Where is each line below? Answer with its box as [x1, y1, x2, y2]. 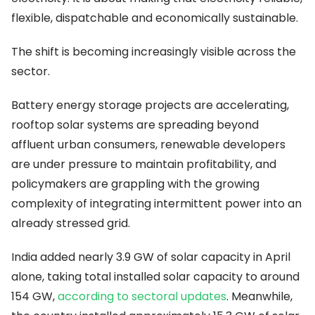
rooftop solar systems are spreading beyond [11, 117, 259, 134]
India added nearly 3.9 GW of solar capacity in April [11, 249, 290, 266]
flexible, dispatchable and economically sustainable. [11, 10, 298, 27]
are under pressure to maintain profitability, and [11, 156, 276, 173]
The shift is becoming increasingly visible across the [11, 44, 296, 60]
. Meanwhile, [226, 288, 292, 305]
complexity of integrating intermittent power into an [11, 195, 302, 212]
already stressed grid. [11, 215, 130, 232]
